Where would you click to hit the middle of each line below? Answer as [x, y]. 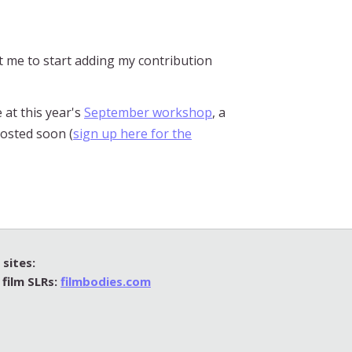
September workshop [148, 112]
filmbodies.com [106, 281]
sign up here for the [132, 133]
